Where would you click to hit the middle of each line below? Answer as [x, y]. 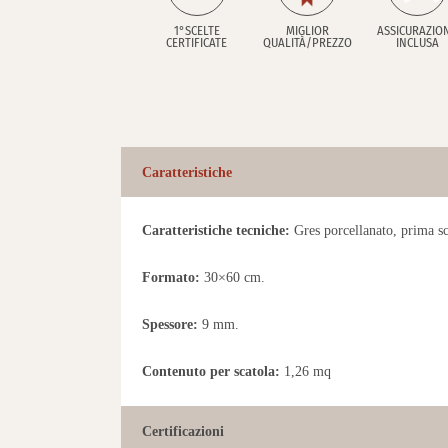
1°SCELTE [196, 30]
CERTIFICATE [197, 42]
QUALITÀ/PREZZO [307, 42]
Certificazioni [182, 431]
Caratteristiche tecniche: [215, 230]
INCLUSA [417, 42]
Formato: [170, 277]
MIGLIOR [307, 30]
